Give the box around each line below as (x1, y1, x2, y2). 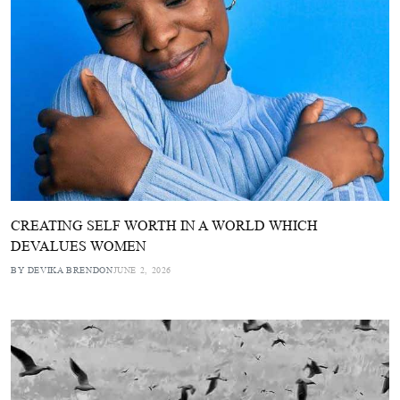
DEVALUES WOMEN (11, 237, 146, 254)
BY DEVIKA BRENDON (11, 265, 113, 275)
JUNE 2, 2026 (112, 265, 172, 275)
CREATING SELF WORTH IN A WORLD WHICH (11, 217, 318, 234)
